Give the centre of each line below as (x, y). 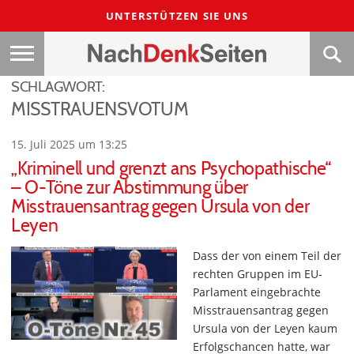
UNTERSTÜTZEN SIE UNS (177, 16)
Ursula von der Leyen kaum (265, 328)
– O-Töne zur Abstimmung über (130, 187)
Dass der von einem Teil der (267, 256)
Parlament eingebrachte (257, 292)
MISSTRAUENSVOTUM (100, 109)
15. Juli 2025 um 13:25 (69, 144)
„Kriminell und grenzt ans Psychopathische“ (171, 168)
